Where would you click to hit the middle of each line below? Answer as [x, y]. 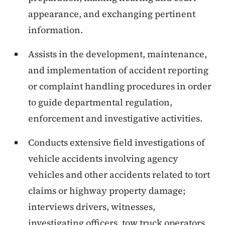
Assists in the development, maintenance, [118, 54]
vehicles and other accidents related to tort [119, 175]
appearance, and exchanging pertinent [112, 14]
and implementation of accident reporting [118, 70]
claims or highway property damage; [107, 191]
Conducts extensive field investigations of [117, 143]
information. [55, 30]
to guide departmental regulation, [100, 102]
